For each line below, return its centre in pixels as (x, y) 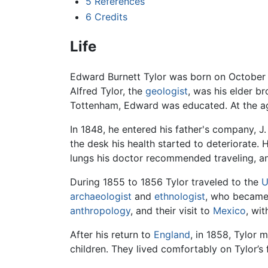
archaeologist (101, 196)
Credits (111, 17)
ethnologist (180, 196)
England (172, 234)
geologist (167, 91)
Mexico (229, 210)
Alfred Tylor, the (108, 91)
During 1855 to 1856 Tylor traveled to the (166, 182)
